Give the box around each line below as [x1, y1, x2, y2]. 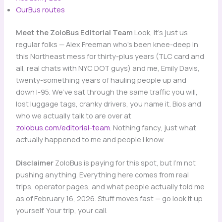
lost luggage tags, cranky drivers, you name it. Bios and [15, 98, 201, 109]
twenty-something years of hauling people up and [15, 74, 186, 85]
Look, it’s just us [132, 27, 188, 37]
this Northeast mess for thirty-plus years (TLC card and [15, 51, 204, 61]
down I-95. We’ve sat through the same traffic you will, [15, 86, 198, 97]
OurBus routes [15, 4, 65, 15]
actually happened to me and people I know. [15, 134, 165, 144]
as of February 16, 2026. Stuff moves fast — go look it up [15, 193, 203, 204]
